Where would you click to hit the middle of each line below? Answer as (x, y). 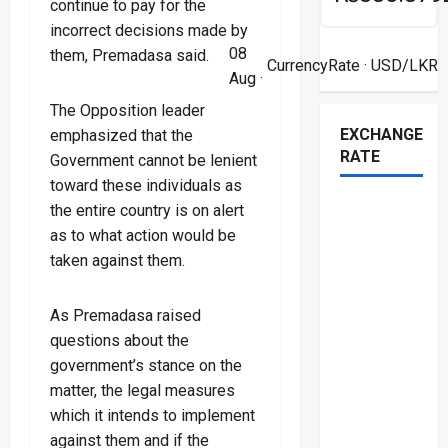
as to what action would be (143, 235)
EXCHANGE (381, 134)
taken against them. (117, 260)
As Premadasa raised (125, 315)
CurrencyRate (313, 66)
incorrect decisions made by (149, 30)
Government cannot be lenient (153, 160)
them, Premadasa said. (129, 55)
